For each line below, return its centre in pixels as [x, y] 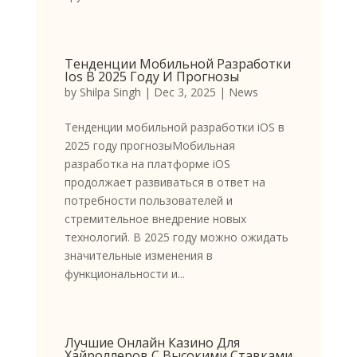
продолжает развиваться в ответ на [165, 182]
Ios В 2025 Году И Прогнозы [151, 77]
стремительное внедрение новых [155, 219]
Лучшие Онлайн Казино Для [152, 343]
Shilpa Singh [110, 92]
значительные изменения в [138, 256]
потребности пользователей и [148, 201]
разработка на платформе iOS [147, 164]
